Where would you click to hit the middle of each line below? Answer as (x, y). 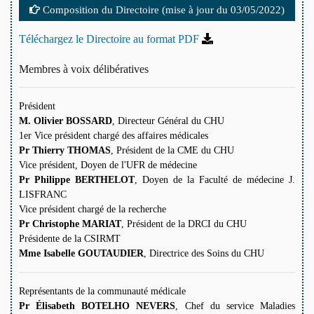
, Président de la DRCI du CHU (184, 224)
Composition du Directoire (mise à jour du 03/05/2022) (162, 10)
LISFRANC (42, 194)
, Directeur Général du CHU (168, 121)
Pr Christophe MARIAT (70, 224)
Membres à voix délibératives (83, 69)
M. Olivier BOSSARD (65, 121)
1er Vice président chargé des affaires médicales (113, 136)
